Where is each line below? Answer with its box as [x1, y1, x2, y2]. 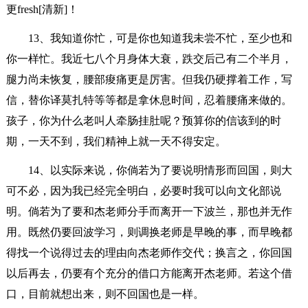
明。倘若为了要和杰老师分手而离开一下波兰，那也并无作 [5, 205, 292, 217]
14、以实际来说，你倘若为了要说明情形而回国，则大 [27, 164, 292, 176]
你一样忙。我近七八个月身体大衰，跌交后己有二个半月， [5, 52, 292, 65]
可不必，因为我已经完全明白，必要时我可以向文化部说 [5, 184, 281, 197]
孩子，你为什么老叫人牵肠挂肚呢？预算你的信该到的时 [5, 114, 281, 126]
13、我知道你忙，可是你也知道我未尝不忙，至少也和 [27, 32, 292, 44]
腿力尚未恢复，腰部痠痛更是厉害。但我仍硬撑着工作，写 [5, 73, 292, 85]
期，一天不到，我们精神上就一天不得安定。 [5, 135, 226, 147]
